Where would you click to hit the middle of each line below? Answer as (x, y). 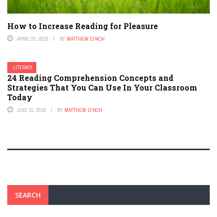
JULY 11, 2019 (31, 110)
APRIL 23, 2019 (33, 39)
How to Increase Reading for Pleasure (83, 26)
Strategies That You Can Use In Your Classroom (102, 88)
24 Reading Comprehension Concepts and (90, 78)
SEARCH (28, 195)
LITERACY (23, 68)
